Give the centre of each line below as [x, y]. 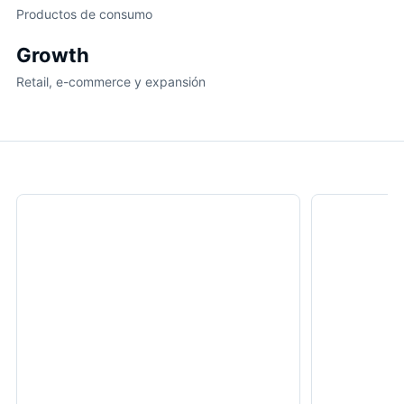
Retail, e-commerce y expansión [111, 82]
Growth [53, 55]
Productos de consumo [84, 14]
